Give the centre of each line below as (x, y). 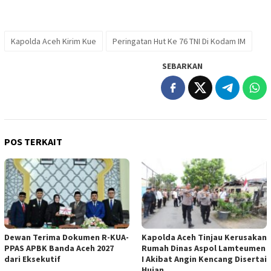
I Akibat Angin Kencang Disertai (204, 259)
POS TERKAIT (33, 142)
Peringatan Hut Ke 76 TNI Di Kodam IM (179, 41)
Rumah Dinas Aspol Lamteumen (204, 248)
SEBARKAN (182, 66)
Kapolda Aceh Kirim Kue (54, 41)
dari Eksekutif (32, 259)
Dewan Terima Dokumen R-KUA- (67, 237)
